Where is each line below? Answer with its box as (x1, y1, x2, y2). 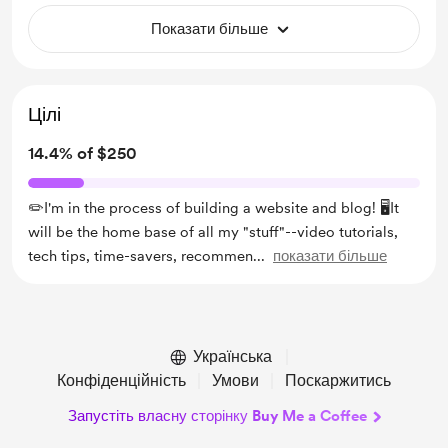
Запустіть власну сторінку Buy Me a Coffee (67, 407, 367, 425)
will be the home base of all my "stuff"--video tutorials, (28, 223, 398, 241)
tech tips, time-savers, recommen (28, 247, 253, 265)
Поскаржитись (285, 371, 391, 390)
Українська (193, 347, 272, 366)
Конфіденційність (57, 371, 186, 390)
